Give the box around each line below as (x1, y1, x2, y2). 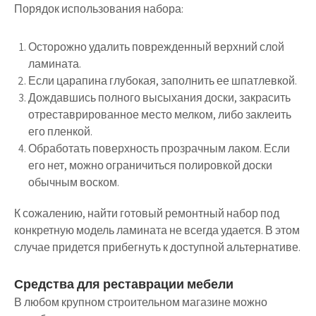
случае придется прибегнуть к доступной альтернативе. (14, 240, 300, 255)
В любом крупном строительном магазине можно (14, 295, 267, 310)
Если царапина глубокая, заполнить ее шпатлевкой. (28, 73, 297, 89)
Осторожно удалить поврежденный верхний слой (28, 39, 284, 55)
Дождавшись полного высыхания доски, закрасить (28, 90, 291, 106)
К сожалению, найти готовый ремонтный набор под (14, 206, 279, 221)
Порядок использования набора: (14, 1, 183, 17)
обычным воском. (28, 175, 119, 190)
